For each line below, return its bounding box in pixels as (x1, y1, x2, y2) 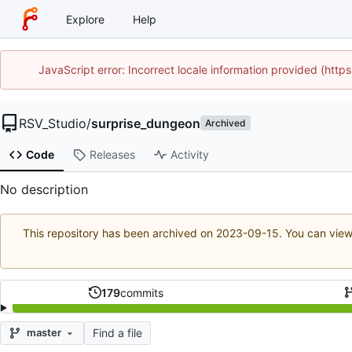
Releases (89, 148, 135, 162)
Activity (170, 148, 209, 162)
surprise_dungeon (91, 115, 200, 131)
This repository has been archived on (22, 226, 216, 240)
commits (120, 285, 164, 299)
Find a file (92, 325, 142, 339)
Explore (66, 12, 104, 26)
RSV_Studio (19, 115, 86, 131)
